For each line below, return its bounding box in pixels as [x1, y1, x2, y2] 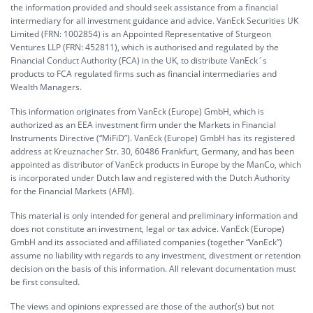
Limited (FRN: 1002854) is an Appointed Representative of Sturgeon [10, 28, 271, 40]
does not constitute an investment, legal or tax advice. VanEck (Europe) [10, 223, 284, 235]
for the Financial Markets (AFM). [10, 185, 134, 197]
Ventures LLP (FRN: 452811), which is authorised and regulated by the [10, 41, 279, 53]
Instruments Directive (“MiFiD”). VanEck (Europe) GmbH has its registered [10, 132, 295, 144]
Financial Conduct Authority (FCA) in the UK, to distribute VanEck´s [10, 54, 267, 66]
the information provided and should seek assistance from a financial [10, 1, 278, 13]
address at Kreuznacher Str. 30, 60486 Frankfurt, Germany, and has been [10, 145, 294, 157]
